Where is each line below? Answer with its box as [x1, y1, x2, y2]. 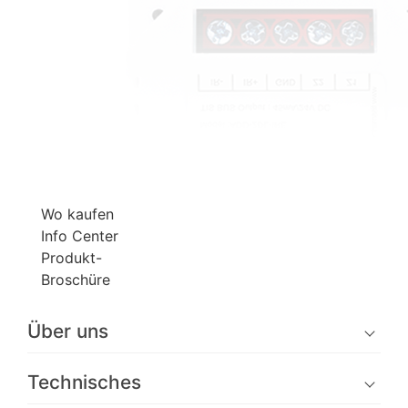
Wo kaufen [41, 205, 114, 223]
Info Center [41, 227, 118, 245]
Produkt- [41, 249, 102, 267]
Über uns [27, 319, 108, 342]
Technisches [27, 370, 141, 393]
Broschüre [41, 270, 110, 289]
